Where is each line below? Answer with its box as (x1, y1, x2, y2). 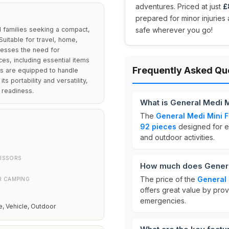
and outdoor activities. (140, 133, 215, 142)
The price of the (140, 175, 197, 184)
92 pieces (140, 122, 176, 131)
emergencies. (140, 196, 186, 205)
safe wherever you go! (135, 26, 213, 34)
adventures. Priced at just (135, 2, 223, 11)
